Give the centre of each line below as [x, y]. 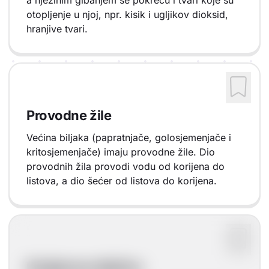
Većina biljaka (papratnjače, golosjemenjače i [129, 137]
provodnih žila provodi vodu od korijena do [125, 166]
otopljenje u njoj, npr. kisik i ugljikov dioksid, [127, 14]
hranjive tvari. [57, 29]
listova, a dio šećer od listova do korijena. [122, 180]
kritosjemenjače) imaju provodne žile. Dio [121, 152]
